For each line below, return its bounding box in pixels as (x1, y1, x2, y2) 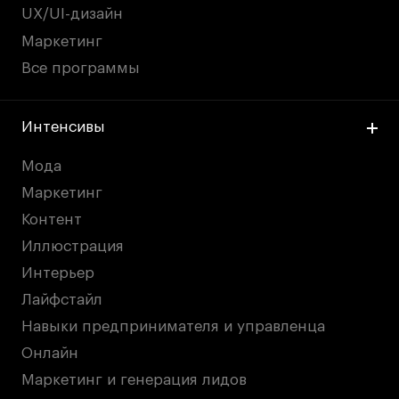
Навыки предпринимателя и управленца (21, 319, 326, 335)
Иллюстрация (21, 238, 125, 254)
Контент (21, 211, 83, 227)
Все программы (21, 60, 141, 76)
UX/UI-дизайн (21, 6, 124, 22)
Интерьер (21, 265, 95, 281)
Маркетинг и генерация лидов (21, 372, 248, 388)
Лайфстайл (21, 292, 103, 308)
